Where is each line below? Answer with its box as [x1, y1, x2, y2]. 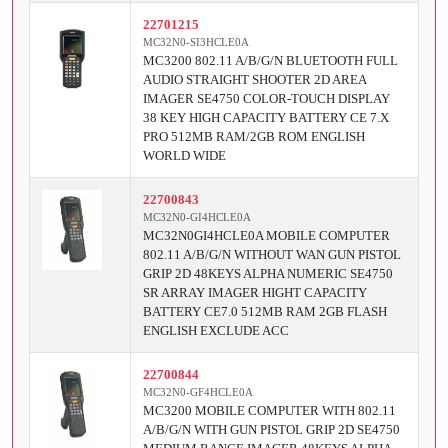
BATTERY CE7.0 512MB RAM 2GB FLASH [143, 304, 387, 320]
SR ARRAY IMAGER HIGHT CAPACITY [143, 285, 367, 301]
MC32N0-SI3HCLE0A [143, 36, 249, 49]
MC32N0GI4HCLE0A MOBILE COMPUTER [143, 228, 390, 244]
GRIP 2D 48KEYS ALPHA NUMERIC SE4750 [143, 266, 393, 282]
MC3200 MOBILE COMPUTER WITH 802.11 [143, 403, 396, 419]
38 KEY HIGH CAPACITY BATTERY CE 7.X [143, 110, 389, 126]
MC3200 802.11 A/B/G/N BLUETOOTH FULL [143, 53, 398, 69]
